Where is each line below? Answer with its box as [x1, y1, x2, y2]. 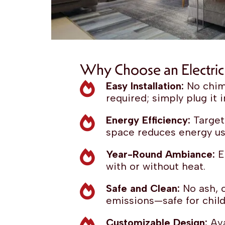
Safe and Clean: [106, 182, 180, 194]
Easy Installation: [106, 79, 184, 92]
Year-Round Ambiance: [106, 148, 215, 160]
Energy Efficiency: [106, 114, 191, 126]
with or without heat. [106, 160, 206, 172]
